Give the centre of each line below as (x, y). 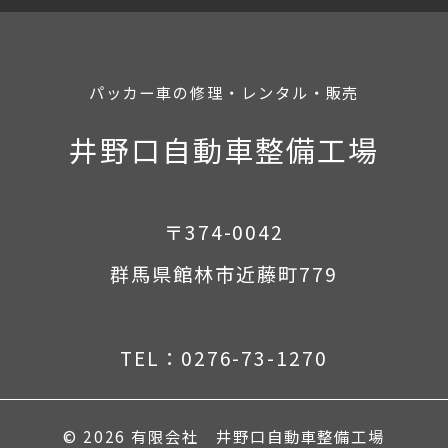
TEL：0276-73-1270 (224, 358)
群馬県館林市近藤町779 (224, 274)
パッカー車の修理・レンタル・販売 (224, 91)
